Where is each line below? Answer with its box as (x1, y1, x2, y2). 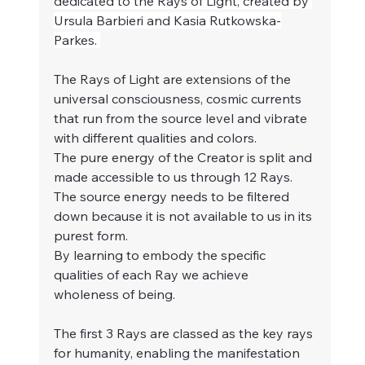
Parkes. (54, 32, 100, 49)
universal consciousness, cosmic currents (54, 90, 305, 108)
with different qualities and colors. (54, 130, 257, 147)
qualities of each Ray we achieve (54, 266, 252, 284)
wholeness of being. (54, 286, 175, 303)
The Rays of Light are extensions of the (54, 71, 294, 88)
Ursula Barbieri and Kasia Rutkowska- (54, 12, 281, 29)
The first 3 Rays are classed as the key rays (54, 325, 316, 342)
